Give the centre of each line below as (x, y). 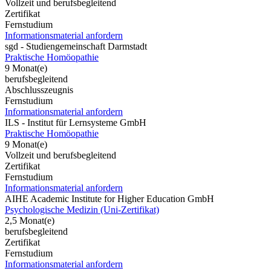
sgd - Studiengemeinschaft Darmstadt (76, 46)
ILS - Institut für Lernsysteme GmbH (76, 122)
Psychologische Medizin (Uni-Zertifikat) (82, 209)
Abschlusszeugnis (39, 90)
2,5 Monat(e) (30, 220)
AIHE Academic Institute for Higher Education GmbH (109, 198)
